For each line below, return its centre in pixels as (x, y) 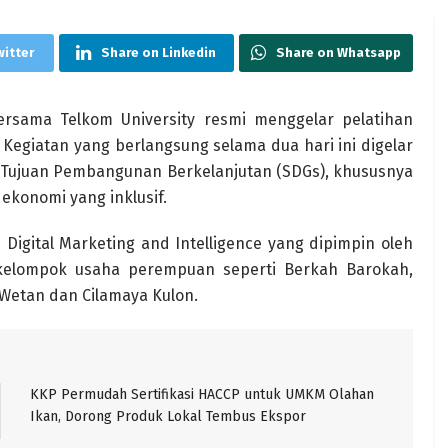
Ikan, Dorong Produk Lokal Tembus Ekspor (168, 416)
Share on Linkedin (159, 52)
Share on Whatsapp (338, 52)
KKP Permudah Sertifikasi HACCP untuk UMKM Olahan (202, 394)
